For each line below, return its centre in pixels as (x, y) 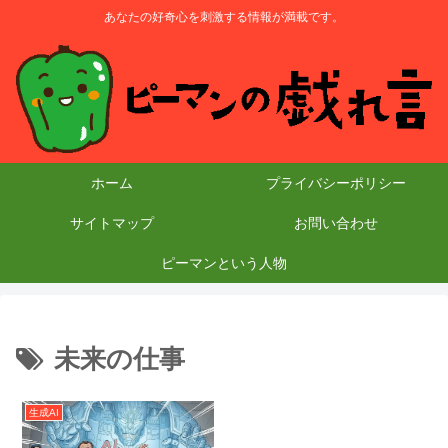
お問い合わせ (336, 223)
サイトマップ (112, 223)
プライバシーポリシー (336, 183)
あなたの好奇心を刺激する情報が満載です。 (224, 17)
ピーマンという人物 (224, 263)
